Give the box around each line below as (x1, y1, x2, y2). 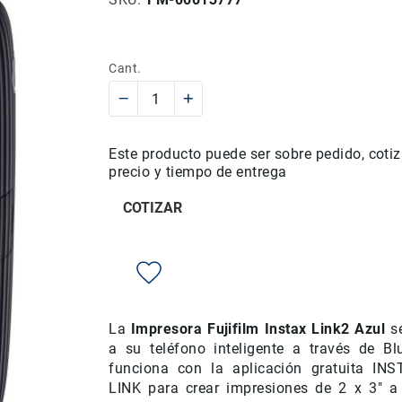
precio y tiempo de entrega (109, 163, 287, 180)
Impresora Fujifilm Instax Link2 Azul (130, 320, 386, 337)
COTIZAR (123, 199, 183, 216)
